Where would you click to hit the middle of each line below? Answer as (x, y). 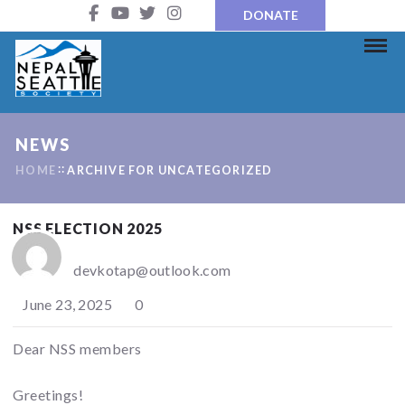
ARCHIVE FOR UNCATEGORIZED (170, 171)
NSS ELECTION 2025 (88, 229)
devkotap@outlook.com (152, 270)
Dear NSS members (77, 349)
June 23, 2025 (66, 305)
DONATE (270, 15)
